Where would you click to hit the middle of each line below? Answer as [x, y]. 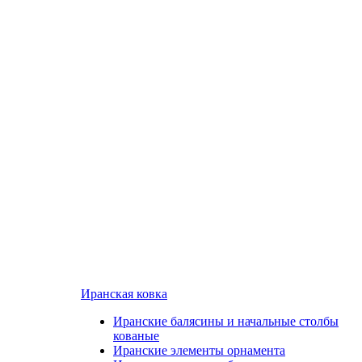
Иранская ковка [124, 294]
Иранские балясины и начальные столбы [226, 321]
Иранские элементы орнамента [199, 350]
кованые [136, 336]
